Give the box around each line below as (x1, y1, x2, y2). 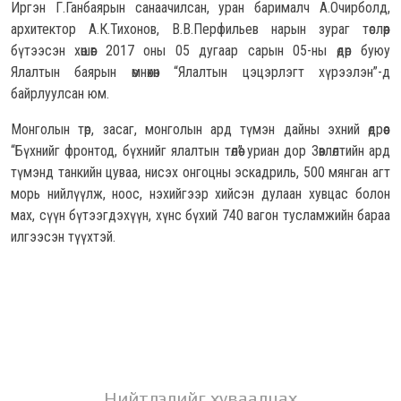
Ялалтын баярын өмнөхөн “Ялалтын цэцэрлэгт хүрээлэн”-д (11, 63, 390, 81)
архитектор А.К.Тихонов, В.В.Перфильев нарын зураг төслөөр (11, 20, 390, 38)
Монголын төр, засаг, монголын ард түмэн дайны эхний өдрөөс (11, 120, 390, 138)
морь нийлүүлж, (11, 184, 106, 202)
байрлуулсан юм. (11, 84, 109, 102)
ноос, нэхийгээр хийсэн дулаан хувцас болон (111, 184, 391, 202)
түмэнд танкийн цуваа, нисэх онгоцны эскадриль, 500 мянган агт (11, 163, 390, 181)
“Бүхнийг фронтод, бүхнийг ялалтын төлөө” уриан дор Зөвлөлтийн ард (11, 141, 390, 159)
